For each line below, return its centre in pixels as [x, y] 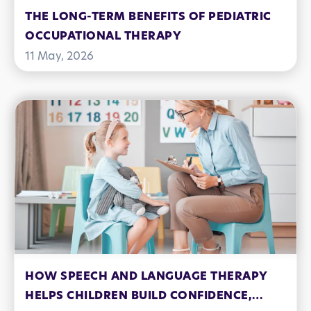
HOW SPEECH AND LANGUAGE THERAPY [146, 277]
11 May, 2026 [59, 57]
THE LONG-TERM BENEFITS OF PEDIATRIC [149, 18]
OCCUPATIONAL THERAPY [103, 37]
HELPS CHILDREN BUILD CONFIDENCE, [138, 297]
